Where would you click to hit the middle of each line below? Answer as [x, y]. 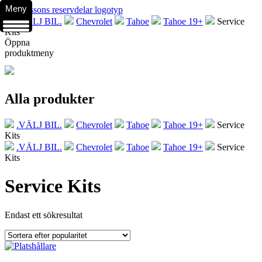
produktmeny [29, 53]
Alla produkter [50, 99]
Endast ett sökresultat [44, 215]
